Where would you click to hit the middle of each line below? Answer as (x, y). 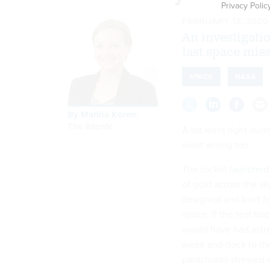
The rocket (206, 169)
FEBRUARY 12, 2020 (225, 21)
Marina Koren (108, 114)
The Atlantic (90, 126)
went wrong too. (216, 145)
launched (249, 169)
